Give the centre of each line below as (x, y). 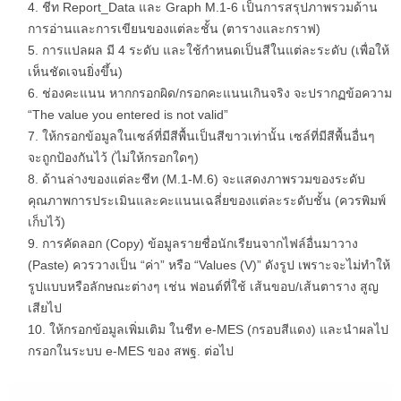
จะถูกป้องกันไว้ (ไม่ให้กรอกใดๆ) (113, 158)
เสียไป (45, 308)
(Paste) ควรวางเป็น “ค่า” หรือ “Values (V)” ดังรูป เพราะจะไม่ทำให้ (209, 265)
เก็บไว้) (47, 222)
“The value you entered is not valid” (128, 115)
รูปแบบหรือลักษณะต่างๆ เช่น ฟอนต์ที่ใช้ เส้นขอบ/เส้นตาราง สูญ (203, 287)
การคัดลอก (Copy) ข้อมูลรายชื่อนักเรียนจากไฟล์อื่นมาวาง (200, 244)
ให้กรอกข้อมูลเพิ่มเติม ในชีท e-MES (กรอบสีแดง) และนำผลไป (219, 330)
